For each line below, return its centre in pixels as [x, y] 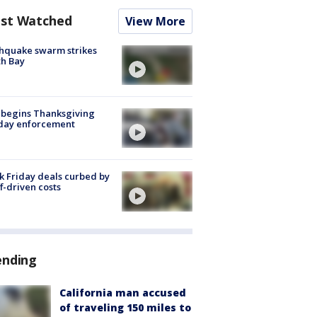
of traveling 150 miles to [125, 307]
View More [155, 21]
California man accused [123, 292]
